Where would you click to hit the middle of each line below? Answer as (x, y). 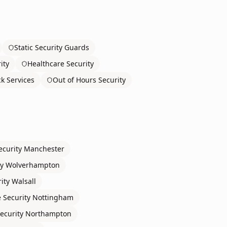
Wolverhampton (33, 165)
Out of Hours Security (89, 80)
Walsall (24, 181)
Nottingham (53, 197)
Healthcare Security (61, 64)
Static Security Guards (52, 47)
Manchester (44, 149)
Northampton (48, 214)
